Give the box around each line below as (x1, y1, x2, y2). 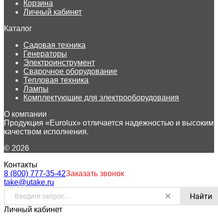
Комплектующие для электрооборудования (23, 93, 179, 102)
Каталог (4, 24, 32, 33)
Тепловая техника (23, 76, 89, 85)
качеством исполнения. (4, 127, 89, 136)
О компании (4, 110, 47, 119)
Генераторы (23, 50, 67, 58)
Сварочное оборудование (23, 67, 117, 76)
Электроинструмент (23, 58, 95, 67)
